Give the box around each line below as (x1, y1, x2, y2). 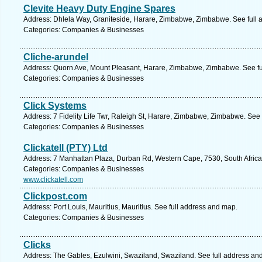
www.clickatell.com (23, 175, 83, 184)
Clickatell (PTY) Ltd (23, 143, 108, 153)
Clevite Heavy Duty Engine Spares (23, 4, 175, 13)
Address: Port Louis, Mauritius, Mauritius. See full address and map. (23, 203, 237, 211)
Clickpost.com (23, 191, 87, 201)
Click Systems (23, 101, 87, 111)
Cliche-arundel (23, 52, 88, 62)
